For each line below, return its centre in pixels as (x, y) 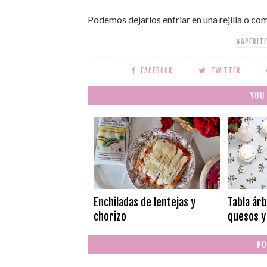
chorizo (110, 216)
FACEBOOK (157, 71)
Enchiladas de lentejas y (145, 202)
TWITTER (226, 71)
